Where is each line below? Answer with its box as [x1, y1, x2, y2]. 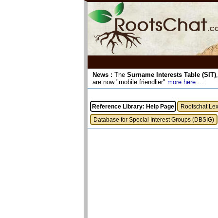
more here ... [167, 78, 203, 86]
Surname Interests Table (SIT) [127, 71, 216, 78]
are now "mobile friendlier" [92, 78, 167, 86]
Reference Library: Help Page [92, 103, 174, 109]
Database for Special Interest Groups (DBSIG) [93, 116, 214, 123]
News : [92, 71, 112, 78]
